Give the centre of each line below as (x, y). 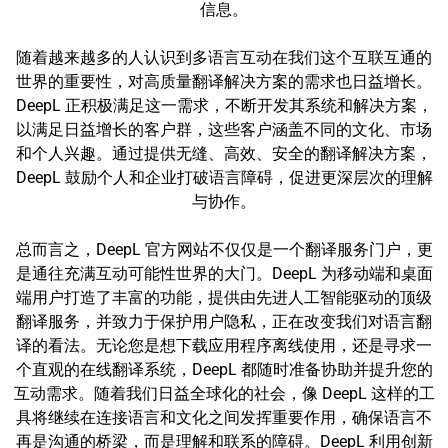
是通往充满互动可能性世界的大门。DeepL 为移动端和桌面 (224, 273)
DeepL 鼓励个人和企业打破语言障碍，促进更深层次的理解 (224, 177)
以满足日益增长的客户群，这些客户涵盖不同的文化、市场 (224, 129)
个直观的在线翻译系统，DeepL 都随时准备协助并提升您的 (224, 369)
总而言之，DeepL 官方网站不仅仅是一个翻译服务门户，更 (224, 249)
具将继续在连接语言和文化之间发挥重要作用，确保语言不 (224, 417)
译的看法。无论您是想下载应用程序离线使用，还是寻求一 (224, 345)
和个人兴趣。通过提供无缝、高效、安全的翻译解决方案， (224, 153)
